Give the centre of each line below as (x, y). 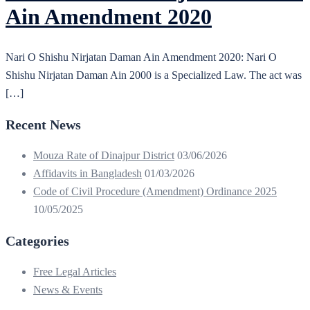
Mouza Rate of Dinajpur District (104, 155)
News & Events (68, 289)
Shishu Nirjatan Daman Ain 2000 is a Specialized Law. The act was (154, 75)
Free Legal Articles (75, 271)
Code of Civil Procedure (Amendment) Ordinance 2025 (155, 191)
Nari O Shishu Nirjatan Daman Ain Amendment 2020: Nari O (141, 57)
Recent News (43, 124)
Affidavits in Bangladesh (88, 173)
